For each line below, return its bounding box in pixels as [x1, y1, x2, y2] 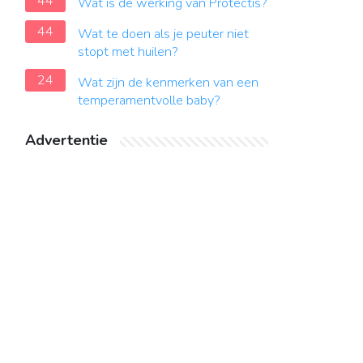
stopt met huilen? [78, 43, 178, 61]
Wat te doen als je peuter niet [78, 25, 249, 43]
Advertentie [25, 130, 108, 150]
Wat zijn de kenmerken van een [78, 74, 258, 92]
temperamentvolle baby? [78, 92, 220, 109]
